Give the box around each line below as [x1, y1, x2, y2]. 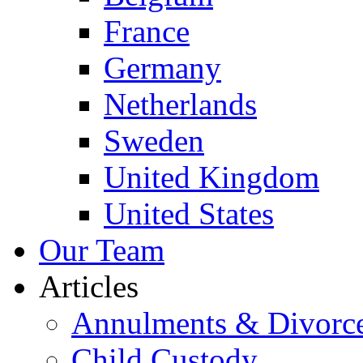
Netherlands [104, 86, 257, 122]
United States [104, 195, 274, 231]
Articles [39, 268, 139, 304]
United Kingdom [104, 159, 319, 194]
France [104, 13, 190, 49]
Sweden [104, 122, 204, 158]
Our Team [39, 232, 164, 267]
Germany [104, 49, 221, 85]
